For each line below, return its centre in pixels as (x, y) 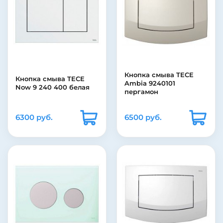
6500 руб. (143, 117)
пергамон (141, 92)
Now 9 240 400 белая (53, 87)
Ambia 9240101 (150, 83)
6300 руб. (34, 117)
